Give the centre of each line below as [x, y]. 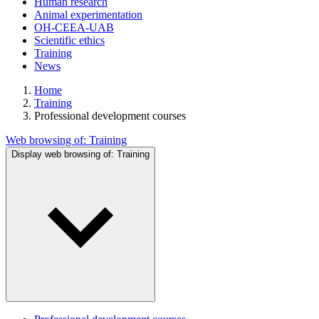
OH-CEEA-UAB [74, 27]
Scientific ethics [69, 40]
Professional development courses [110, 116]
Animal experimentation [88, 15]
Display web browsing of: [64, 154]
